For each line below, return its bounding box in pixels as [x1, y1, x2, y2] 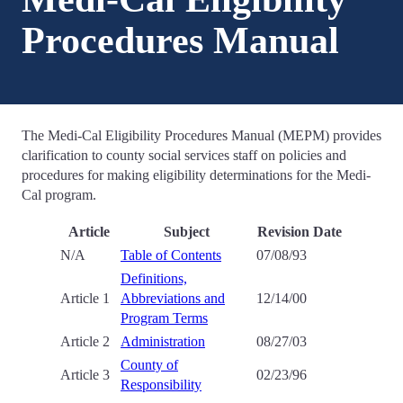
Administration [121, 334, 205, 349]
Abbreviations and [121, 291, 225, 306]
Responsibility [121, 377, 201, 392]
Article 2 [60, 334, 110, 349]
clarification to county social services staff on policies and [22, 148, 346, 163]
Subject [164, 224, 210, 239]
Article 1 [60, 291, 110, 306]
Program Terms [121, 310, 208, 326]
